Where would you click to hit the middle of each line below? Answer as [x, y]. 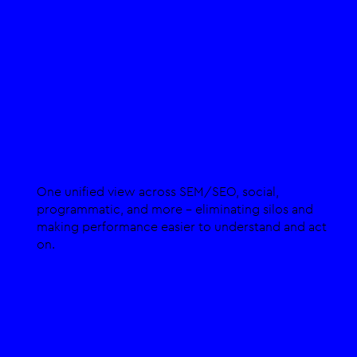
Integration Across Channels [165, 151]
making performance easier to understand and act [182, 227]
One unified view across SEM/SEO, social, [158, 192]
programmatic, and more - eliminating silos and [175, 210]
